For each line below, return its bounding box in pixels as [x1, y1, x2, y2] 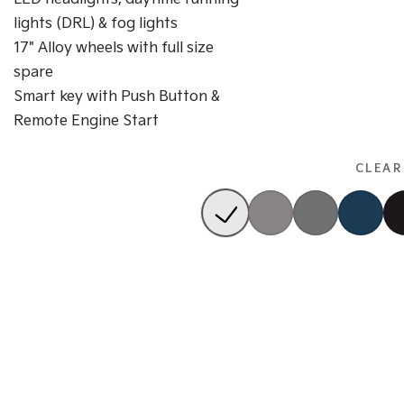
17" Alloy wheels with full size [14, 40, 214, 57]
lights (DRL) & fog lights [14, 15, 178, 32]
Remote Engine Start [14, 113, 159, 130]
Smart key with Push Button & [14, 88, 220, 106]
